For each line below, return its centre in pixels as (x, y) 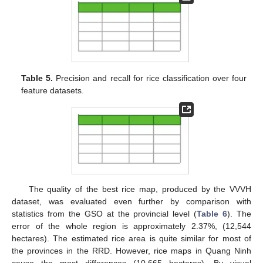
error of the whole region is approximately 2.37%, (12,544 (131, 226)
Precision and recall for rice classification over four (150, 78)
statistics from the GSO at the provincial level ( (104, 213)
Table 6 (212, 213)
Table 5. (37, 78)
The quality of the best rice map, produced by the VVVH (140, 189)
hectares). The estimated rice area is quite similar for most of (131, 238)
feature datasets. (53, 90)
